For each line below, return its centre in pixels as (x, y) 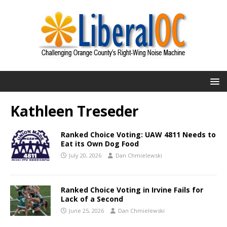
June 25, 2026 (86, 211)
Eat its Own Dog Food (100, 144)
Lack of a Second (92, 199)
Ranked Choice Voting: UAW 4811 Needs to (138, 135)
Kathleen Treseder (74, 111)
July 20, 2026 (85, 155)
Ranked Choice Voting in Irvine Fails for (132, 190)
